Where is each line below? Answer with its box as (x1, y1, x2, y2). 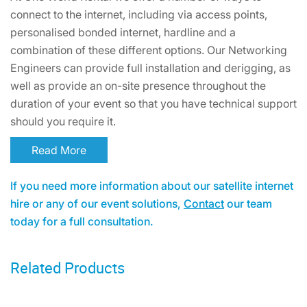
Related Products (10, 257, 125, 278)
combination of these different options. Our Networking (10, 42, 287, 57)
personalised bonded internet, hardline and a (10, 25, 236, 39)
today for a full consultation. (10, 214, 153, 228)
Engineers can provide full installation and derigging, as (10, 60, 291, 75)
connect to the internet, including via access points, (10, 7, 267, 21)
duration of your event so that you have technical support (10, 96, 297, 110)
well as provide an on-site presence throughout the (10, 78, 266, 93)
